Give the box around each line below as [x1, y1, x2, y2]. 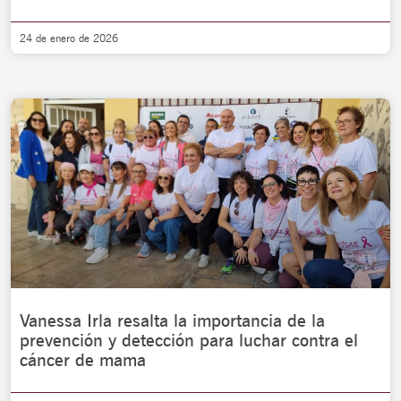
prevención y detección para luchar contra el [20, 329, 358, 351]
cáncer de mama [20, 349, 146, 371]
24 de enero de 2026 [20, 31, 118, 45]
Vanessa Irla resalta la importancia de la [20, 310, 325, 331]
